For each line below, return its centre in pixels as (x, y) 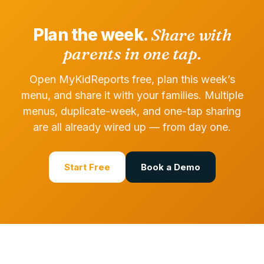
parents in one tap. (132, 54)
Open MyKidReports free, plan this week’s (132, 79)
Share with (191, 35)
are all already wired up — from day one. (132, 127)
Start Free (87, 167)
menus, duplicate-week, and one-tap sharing (132, 111)
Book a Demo (170, 167)
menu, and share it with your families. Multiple (132, 95)
